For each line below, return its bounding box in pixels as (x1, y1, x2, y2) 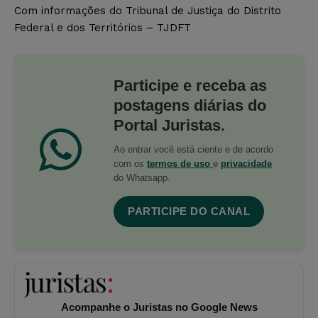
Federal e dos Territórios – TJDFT (14, 21, 191, 34)
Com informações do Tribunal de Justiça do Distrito (14, 4, 281, 17)
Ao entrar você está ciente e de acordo (114, 143, 273, 155)
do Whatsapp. (114, 172, 170, 183)
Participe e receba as (114, 76, 267, 94)
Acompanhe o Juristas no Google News (60, 300, 258, 313)
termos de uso (147, 158, 213, 169)
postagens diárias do (114, 96, 266, 114)
